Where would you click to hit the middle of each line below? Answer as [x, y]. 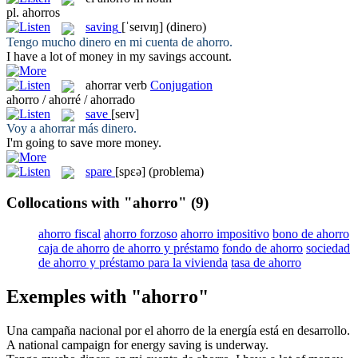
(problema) [176, 172]
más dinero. [106, 129]
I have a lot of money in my [78, 56]
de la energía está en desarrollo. [270, 330]
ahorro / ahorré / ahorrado [71, 99]
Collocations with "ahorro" [97, 203]
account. [209, 56]
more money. [127, 143]
